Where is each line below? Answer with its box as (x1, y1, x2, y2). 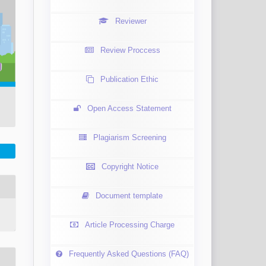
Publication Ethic (100, 75, 159, 84)
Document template (96, 191, 163, 201)
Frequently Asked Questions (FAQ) (69, 249, 189, 259)
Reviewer (115, 17, 147, 26)
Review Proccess (100, 46, 160, 55)
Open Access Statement (87, 104, 172, 113)
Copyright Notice (102, 162, 159, 172)
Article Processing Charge (85, 220, 175, 230)
